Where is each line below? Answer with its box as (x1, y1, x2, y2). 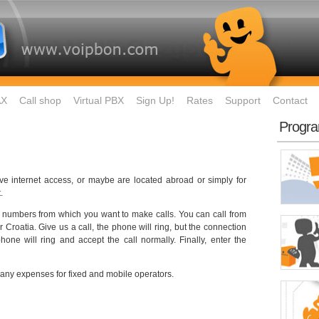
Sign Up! (136, 95, 174, 106)
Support (225, 95, 261, 106)
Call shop (19, 95, 61, 106)
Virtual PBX (73, 95, 124, 106)
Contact (273, 95, 308, 106)
